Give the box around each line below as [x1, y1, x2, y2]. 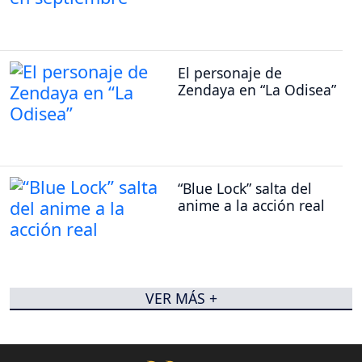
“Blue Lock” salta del [178, 179, 312, 199]
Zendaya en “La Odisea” [178, 79, 336, 99]
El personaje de [178, 62, 282, 82]
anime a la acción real [178, 196, 325, 216]
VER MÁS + [145, 288, 217, 309]
